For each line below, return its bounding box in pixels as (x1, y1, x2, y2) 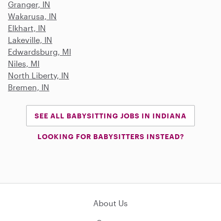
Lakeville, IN (8, 35, 52, 44)
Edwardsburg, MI (8, 46, 71, 56)
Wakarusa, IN (8, 11, 57, 21)
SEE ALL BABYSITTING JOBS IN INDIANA (35, 111, 186, 120)
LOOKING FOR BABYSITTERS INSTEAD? (37, 132, 184, 141)
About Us (93, 198, 128, 208)
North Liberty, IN (8, 70, 69, 80)
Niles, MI (8, 58, 39, 68)
